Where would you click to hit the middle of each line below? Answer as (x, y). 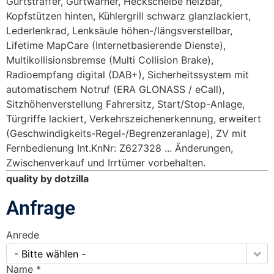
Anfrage (41, 208)
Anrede (23, 235)
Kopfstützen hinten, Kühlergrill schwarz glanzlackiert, (128, 16)
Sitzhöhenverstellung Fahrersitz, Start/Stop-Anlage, (125, 104)
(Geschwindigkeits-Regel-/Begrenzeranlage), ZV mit (126, 133)
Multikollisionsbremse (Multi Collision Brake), (110, 60)
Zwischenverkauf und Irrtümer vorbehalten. (106, 162)
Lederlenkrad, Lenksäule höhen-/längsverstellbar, (119, 30)
